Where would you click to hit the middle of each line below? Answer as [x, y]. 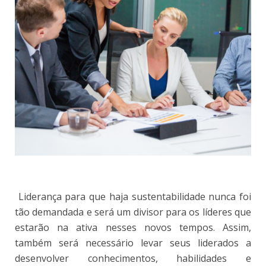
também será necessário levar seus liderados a [133, 243]
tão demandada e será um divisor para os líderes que [133, 212]
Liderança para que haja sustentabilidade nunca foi [133, 196]
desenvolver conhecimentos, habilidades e [133, 258]
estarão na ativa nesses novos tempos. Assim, [133, 227]
